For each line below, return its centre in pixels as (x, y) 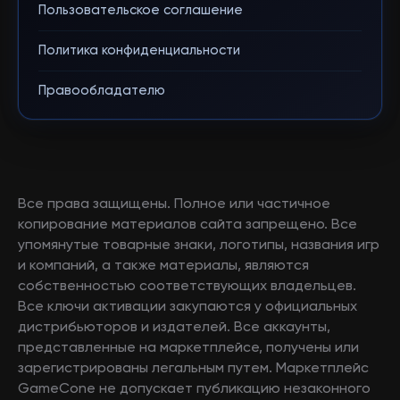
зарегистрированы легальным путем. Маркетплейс (193, 369)
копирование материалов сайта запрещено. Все (187, 225)
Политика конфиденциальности (139, 50)
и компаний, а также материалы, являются (163, 266)
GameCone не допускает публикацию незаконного (194, 389)
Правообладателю (102, 91)
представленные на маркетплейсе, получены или (188, 348)
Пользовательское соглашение (141, 10)
